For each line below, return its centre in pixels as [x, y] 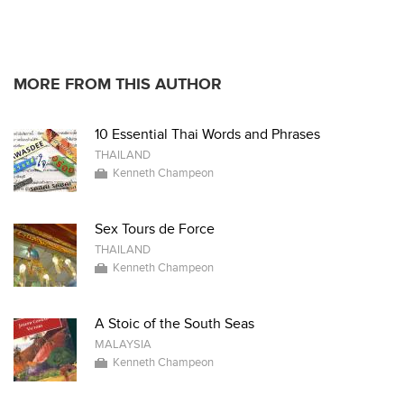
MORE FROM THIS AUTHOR [118, 84]
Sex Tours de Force [155, 229]
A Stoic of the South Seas [174, 324]
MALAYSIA [123, 344]
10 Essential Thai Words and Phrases [207, 134]
